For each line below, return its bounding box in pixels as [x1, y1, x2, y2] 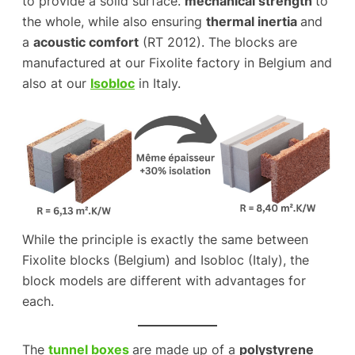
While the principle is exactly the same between [22, 231, 308, 248]
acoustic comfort [33, 33, 139, 50]
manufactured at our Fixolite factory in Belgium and [22, 54, 332, 71]
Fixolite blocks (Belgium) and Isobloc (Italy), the [22, 252, 309, 269]
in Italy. [135, 74, 181, 91]
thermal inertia [206, 13, 300, 29]
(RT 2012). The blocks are [139, 33, 297, 50]
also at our [22, 74, 90, 91]
